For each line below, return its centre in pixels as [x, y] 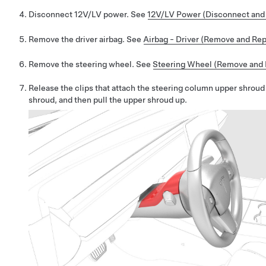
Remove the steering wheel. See [91, 64]
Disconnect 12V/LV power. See [88, 15]
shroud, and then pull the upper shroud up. [108, 99]
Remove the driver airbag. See [86, 39]
